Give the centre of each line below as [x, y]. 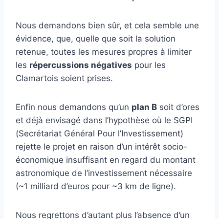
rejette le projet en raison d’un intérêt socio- [101, 147]
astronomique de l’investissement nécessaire [104, 173]
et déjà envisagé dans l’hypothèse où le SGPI [104, 120]
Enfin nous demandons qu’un [74, 107]
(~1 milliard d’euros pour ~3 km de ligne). [96, 186]
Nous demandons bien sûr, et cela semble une [107, 26]
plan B [144, 107]
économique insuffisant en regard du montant [106, 160]
